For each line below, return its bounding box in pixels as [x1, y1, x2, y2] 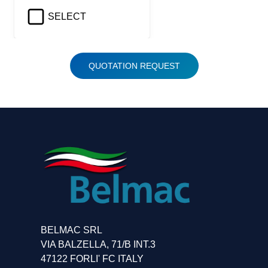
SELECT [48, 11, 86, 22]
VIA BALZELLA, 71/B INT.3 [41, 239, 156, 249]
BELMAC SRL [41, 224, 102, 235]
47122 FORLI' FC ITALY [41, 253, 144, 264]
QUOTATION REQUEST [88, 61, 180, 71]
